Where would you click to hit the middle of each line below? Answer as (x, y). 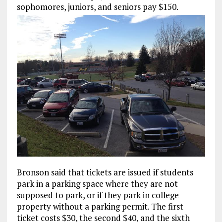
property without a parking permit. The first (100, 206)
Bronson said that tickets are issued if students (105, 172)
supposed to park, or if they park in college (98, 195)
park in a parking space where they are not (97, 183)
